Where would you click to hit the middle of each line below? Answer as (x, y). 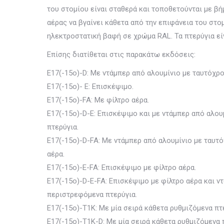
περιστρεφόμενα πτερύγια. (92, 194)
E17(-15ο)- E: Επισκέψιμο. (90, 86)
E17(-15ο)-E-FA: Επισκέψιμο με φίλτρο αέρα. (121, 167)
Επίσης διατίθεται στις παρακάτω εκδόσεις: (121, 54)
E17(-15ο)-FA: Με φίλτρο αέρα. (98, 100)
